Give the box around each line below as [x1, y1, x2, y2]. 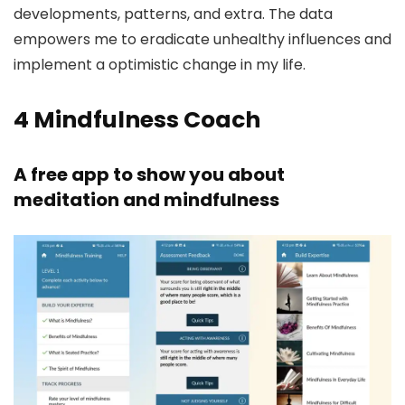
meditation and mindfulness [14, 186, 279, 212]
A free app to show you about [14, 161, 285, 187]
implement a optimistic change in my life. [14, 53, 306, 75]
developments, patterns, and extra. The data [14, 3, 333, 24]
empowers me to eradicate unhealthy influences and [14, 28, 391, 50]
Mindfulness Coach [33, 103, 260, 136]
